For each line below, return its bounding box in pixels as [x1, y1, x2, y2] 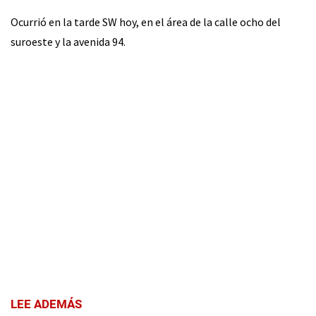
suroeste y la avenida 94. [11, 35, 126, 49]
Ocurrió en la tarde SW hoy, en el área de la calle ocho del [11, 15, 281, 29]
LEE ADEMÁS [11, 297, 82, 311]
